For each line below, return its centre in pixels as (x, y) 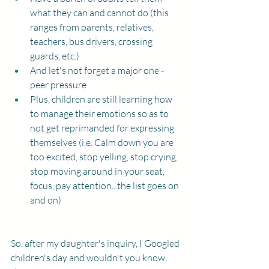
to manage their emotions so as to (100, 113)
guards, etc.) (56, 56)
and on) (46, 200)
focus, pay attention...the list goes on (105, 186)
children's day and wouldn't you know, (90, 258)
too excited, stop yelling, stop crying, (105, 157)
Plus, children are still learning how (102, 99)
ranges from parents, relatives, (93, 27)
